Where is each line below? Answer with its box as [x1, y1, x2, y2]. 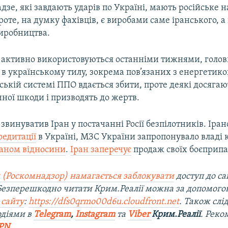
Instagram [75, 209, 116, 219]
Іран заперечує [70, 145, 132, 155]
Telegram [34, 209, 71, 219]
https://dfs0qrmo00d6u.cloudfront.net [28, 196, 180, 207]
